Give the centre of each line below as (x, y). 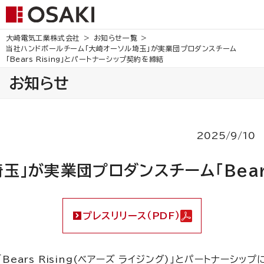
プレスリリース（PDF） (131, 216)
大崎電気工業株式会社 (43, 38)
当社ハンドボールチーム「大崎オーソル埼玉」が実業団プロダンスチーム (121, 48)
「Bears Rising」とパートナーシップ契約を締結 (85, 59)
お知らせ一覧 (115, 38)
